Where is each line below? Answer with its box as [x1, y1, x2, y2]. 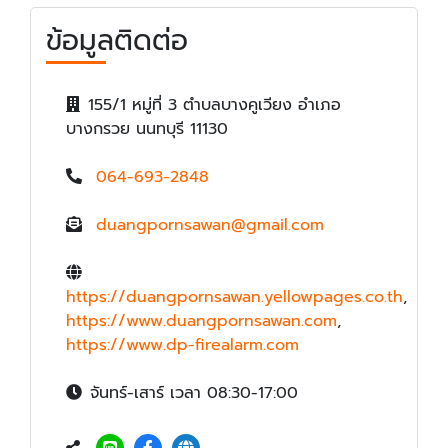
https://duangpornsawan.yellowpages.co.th [66, 284, 403, 309]
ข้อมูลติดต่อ [46, 18, 188, 62]
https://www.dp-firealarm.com [66, 332, 299, 357]
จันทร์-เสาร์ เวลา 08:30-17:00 [90, 380, 298, 405]
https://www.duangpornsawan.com [66, 308, 337, 333]
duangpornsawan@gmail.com [96, 212, 324, 237]
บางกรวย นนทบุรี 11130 [66, 116, 228, 141]
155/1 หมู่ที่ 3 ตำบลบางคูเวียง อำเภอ [88, 92, 341, 117]
